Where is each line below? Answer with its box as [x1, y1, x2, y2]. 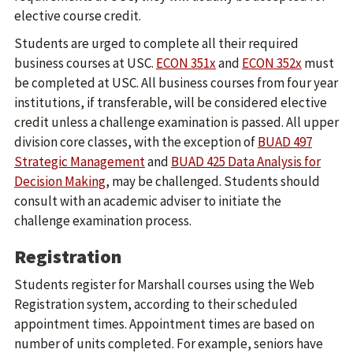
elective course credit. [14, 7, 141, 24]
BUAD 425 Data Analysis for [171, 153, 321, 170]
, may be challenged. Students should [106, 173, 320, 190]
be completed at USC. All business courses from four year [14, 74, 338, 91]
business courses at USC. [14, 54, 156, 72]
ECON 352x [242, 54, 302, 72]
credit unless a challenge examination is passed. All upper [14, 113, 339, 131]
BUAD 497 [258, 133, 312, 150]
